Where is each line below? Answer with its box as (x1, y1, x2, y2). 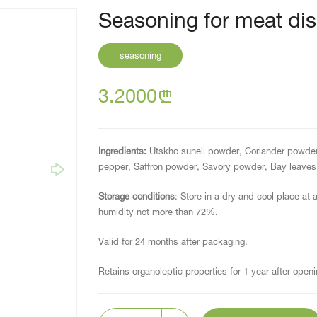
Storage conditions (98, 190, 175, 202)
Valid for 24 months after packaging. (98, 236, 248, 247)
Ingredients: (98, 145, 149, 156)
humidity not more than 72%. (98, 206, 218, 217)
